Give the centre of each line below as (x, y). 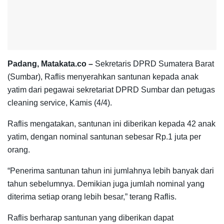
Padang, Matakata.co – (50, 63)
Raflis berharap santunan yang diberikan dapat (90, 217)
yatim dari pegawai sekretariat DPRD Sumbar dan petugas (111, 89)
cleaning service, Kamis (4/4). (60, 102)
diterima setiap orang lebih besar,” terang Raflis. (92, 196)
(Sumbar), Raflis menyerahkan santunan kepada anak (103, 76)
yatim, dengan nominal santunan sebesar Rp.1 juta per (104, 136)
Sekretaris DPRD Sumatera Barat (153, 63)
